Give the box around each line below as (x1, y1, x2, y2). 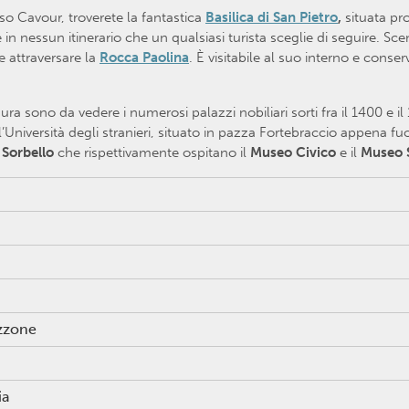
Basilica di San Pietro (205, 8, 338, 26)
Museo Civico (250, 143, 340, 161)
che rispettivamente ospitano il (58, 143, 250, 161)
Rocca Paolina (100, 48, 189, 66)
